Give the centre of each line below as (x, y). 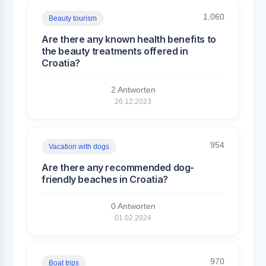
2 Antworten (133, 90)
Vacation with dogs (79, 147)
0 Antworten (133, 206)
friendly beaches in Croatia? (105, 179)
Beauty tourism (73, 18)
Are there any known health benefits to (129, 39)
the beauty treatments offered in (115, 51)
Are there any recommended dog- (118, 167)
